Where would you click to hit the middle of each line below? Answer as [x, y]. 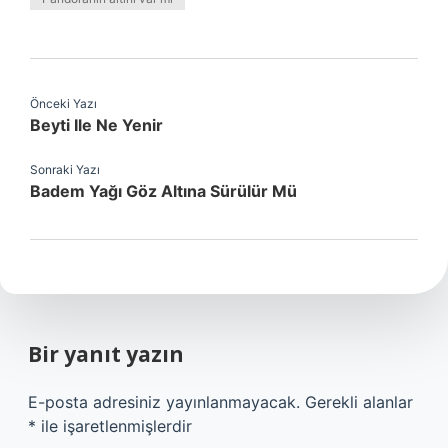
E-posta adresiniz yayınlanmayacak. [164, 402]
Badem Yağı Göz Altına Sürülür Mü [163, 191]
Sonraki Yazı [65, 169]
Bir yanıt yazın [106, 354]
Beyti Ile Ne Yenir [96, 125]
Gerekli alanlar [359, 402]
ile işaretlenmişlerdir [114, 426]
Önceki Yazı [63, 103]
